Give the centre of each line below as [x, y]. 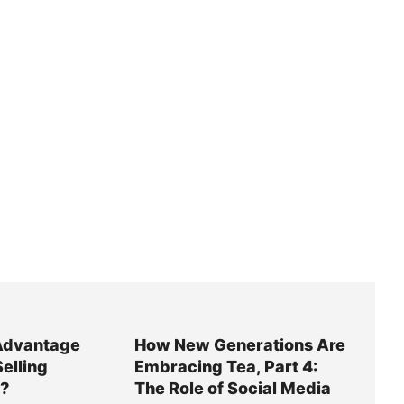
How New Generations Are [239, 345]
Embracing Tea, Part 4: [225, 367]
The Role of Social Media [232, 389]
